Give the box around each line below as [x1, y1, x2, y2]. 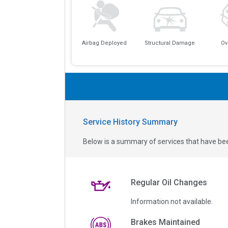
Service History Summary [83, 117, 178, 127]
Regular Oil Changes [130, 177, 207, 187]
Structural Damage [145, 40, 195, 47]
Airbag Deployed [81, 40, 127, 47]
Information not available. [130, 197, 213, 206]
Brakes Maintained [130, 217, 200, 227]
